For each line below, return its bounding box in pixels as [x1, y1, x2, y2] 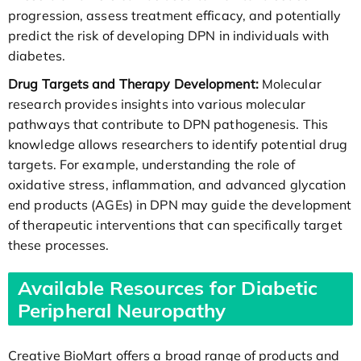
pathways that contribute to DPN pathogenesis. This [8, 116, 329, 133]
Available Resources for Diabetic [18, 275, 318, 300]
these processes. [8, 237, 110, 254]
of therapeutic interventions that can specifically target [8, 217, 342, 234]
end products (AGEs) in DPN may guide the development [8, 197, 352, 214]
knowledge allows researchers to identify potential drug [8, 136, 348, 153]
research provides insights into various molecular [8, 96, 305, 113]
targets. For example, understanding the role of [8, 156, 295, 173]
